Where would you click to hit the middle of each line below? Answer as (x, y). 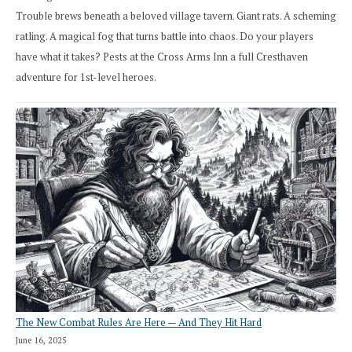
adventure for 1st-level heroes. (86, 77)
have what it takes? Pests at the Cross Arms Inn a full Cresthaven (162, 56)
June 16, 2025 (41, 340)
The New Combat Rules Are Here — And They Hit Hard (139, 322)
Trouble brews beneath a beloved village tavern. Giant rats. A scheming (176, 15)
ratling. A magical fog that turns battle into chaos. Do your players (165, 36)
